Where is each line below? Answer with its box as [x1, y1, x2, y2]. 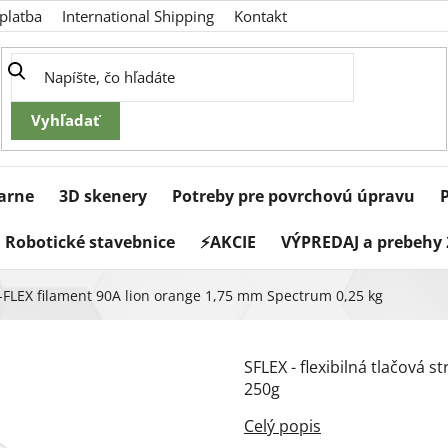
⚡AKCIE [200, 231, 256, 254]
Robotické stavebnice [5, 231, 175, 254]
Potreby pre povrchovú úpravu [172, 185, 415, 208]
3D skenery [59, 185, 147, 208]
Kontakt [234, 6, 287, 26]
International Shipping [62, 6, 214, 26]
